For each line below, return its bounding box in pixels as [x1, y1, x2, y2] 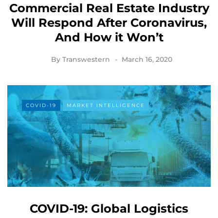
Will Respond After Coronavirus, [11, 15, 207, 30]
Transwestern [62, 54, 110, 64]
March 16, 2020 [121, 54, 172, 64]
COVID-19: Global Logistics [30, 201, 188, 216]
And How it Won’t [54, 30, 163, 44]
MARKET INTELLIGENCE [67, 102, 145, 109]
